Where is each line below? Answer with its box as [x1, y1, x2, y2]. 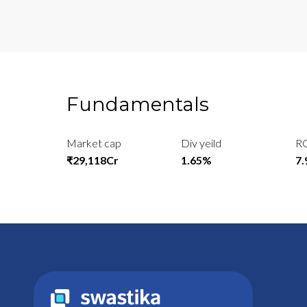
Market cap [66, 136, 121, 150]
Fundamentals [66, 93, 209, 116]
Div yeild [181, 136, 222, 150]
